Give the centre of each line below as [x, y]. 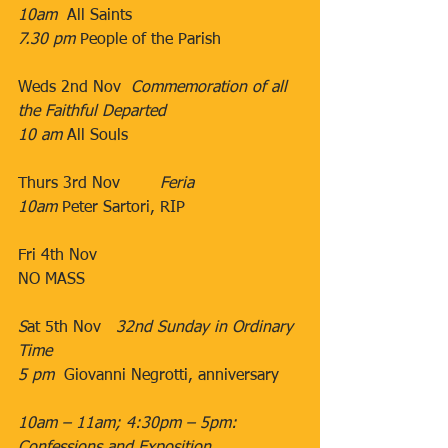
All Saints [94, 16]
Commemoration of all [211, 88]
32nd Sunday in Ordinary [207, 328]
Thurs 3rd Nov [76, 184]
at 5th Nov [71, 328]
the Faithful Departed [92, 112]
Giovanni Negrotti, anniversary [171, 376]
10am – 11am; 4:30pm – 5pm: [130, 424]
